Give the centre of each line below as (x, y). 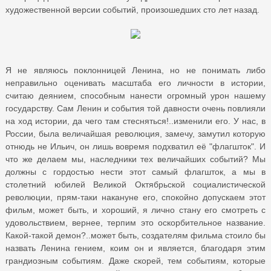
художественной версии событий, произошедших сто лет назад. (132, 9)
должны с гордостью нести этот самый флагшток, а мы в (135, 171)
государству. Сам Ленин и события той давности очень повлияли (135, 108)
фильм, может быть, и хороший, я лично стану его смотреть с (135, 210)
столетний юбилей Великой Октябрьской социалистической (135, 184)
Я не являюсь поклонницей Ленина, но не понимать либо (135, 70)
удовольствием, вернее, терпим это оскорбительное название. (135, 222)
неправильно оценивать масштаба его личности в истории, (135, 83)
